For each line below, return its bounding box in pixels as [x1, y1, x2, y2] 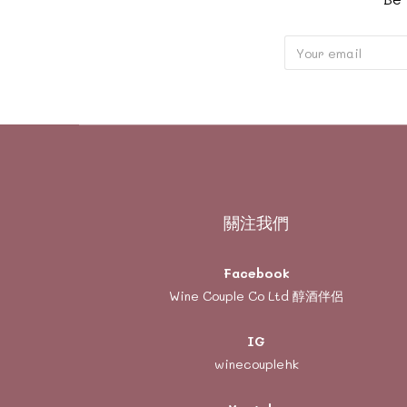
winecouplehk [213, 355, 299, 372]
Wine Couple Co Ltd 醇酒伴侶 [169, 287, 343, 304]
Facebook [223, 264, 290, 282]
